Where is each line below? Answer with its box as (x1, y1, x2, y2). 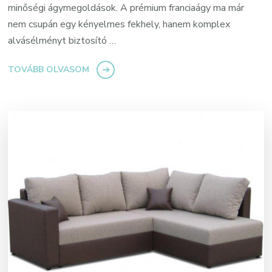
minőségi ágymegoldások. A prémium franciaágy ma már (8, 1, 245, 15)
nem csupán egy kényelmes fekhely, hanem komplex (8, 18, 231, 32)
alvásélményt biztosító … (8, 34, 117, 48)
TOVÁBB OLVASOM (8, 64, 90, 76)
